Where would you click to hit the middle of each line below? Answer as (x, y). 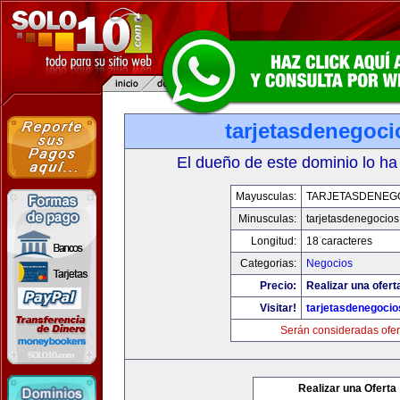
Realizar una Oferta (347, 388)
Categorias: (268, 263)
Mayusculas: (266, 196)
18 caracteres (339, 241)
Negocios (329, 263)
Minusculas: (267, 219)
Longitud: (274, 241)
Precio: (278, 286)
